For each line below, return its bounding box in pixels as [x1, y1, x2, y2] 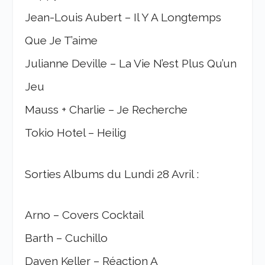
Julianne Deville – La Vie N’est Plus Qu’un [25, 57, 237, 70]
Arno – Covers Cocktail [25, 208, 144, 222]
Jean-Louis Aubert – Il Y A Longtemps [25, 11, 222, 24]
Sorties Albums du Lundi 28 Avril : [25, 167, 199, 180]
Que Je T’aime [25, 34, 98, 47]
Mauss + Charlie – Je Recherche [25, 103, 188, 117]
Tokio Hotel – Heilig [25, 126, 127, 140]
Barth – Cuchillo [25, 231, 108, 245]
